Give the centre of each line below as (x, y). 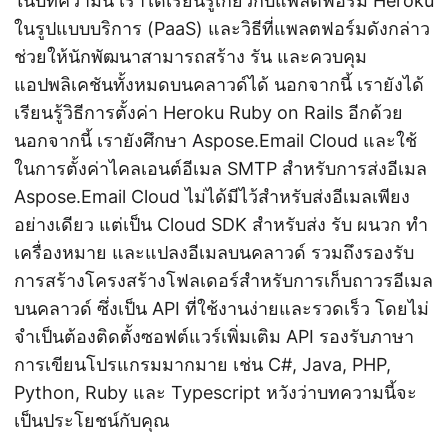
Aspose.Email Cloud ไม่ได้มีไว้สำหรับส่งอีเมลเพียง (212, 196)
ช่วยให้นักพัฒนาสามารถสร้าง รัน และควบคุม (190, 56)
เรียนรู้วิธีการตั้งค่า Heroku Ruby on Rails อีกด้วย (208, 112)
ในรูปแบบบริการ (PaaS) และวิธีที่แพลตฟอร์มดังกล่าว (222, 28)
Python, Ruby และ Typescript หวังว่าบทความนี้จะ (215, 392)
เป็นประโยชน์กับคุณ (92, 420)
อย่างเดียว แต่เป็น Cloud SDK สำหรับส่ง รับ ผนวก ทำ (221, 224)
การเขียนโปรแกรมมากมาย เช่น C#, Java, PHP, (202, 364)
